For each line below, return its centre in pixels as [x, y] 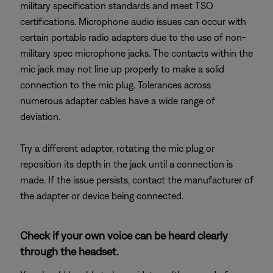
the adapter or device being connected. [102, 196]
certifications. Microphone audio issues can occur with [133, 21]
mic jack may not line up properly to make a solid [122, 69]
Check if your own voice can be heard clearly [124, 236]
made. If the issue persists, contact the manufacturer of [137, 180]
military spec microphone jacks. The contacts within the [136, 53]
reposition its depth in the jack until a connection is [126, 164]
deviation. [40, 116]
